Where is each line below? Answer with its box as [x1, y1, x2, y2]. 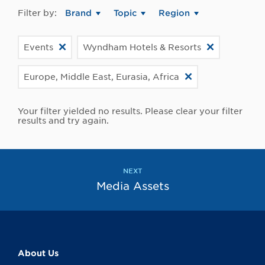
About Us [18, 248, 59, 258]
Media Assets [96, 180, 169, 193]
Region [159, 8, 190, 18]
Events [24, 43, 53, 53]
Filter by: [18, 8, 57, 18]
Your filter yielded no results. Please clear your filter [18, 106, 243, 117]
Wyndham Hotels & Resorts [83, 43, 201, 53]
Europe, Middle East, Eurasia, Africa [24, 72, 179, 82]
